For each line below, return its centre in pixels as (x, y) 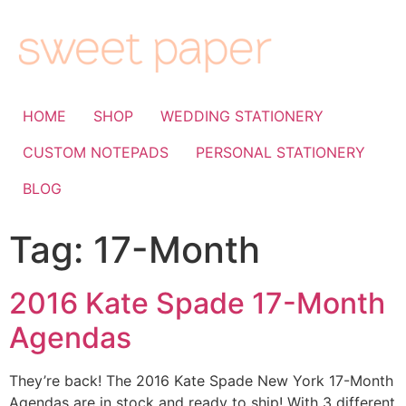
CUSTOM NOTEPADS (96, 152)
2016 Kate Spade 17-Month (197, 303)
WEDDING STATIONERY (242, 116)
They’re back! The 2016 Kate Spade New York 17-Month (201, 380)
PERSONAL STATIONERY (280, 152)
